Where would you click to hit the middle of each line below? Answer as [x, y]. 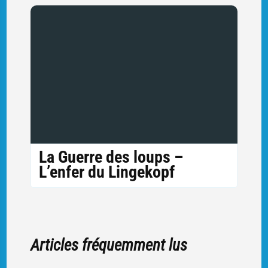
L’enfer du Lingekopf [106, 172]
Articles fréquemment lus [109, 245]
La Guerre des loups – [111, 157]
